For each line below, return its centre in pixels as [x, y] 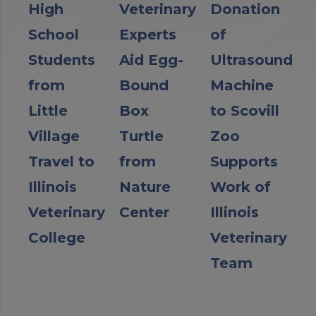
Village [54, 136]
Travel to [61, 161]
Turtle [141, 136]
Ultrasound [251, 60]
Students [62, 60]
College [57, 237]
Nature [145, 187]
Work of [241, 187]
